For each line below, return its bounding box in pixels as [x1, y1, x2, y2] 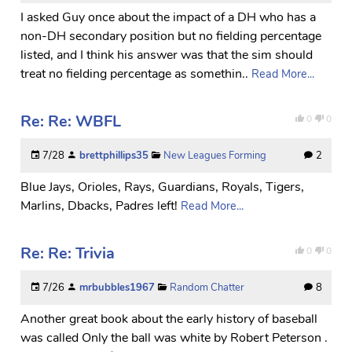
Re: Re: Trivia [20, 242, 115, 264]
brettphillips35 [79, 148, 148, 163]
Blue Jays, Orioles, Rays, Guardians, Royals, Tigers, [20, 178, 304, 196]
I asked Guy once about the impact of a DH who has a [20, 8, 316, 26]
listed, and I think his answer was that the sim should [20, 46, 313, 64]
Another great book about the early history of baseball [20, 310, 317, 328]
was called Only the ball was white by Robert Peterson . [20, 328, 328, 346]
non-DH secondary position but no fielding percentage [20, 27, 321, 45]
